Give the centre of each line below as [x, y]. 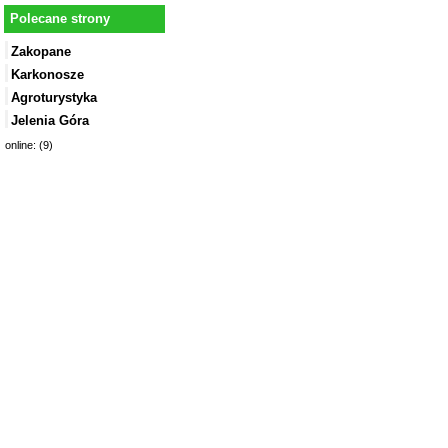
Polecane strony [60, 19]
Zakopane [41, 52]
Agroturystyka [54, 98]
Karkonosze [47, 75]
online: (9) [29, 145]
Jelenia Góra [50, 121]
